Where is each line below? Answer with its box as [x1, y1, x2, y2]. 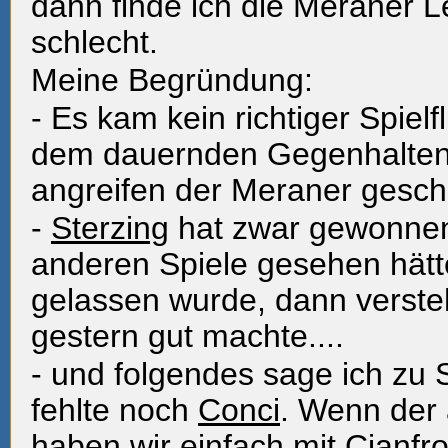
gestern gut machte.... [31, 318, 344, 354]
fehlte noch [31, 392, 198, 428]
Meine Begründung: [31, 62, 313, 98]
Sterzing [51, 210, 169, 246]
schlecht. [31, 24, 158, 60]
